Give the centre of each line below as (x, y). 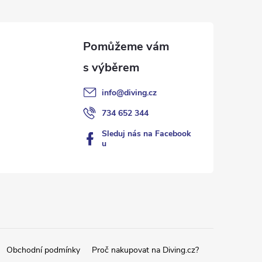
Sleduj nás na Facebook (146, 133)
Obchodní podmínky (43, 250)
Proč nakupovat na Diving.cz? (145, 250)
